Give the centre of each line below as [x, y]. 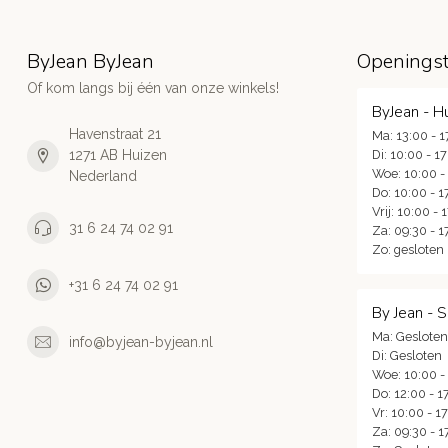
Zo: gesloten [408, 250]
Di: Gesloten [407, 356]
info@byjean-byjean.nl [141, 341]
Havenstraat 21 [115, 134]
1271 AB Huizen [118, 155]
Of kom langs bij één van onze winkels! [153, 88]
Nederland [103, 176]
